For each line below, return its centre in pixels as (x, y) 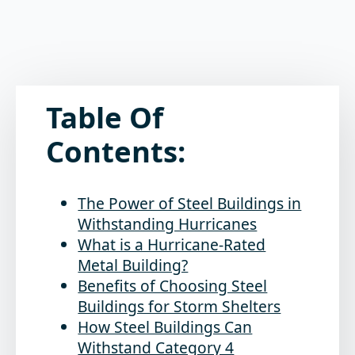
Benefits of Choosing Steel (173, 285)
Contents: (116, 152)
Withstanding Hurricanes (168, 223)
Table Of (105, 118)
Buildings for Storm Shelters (179, 306)
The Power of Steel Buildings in (190, 203)
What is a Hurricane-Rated (172, 244)
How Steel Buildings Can (165, 326)
